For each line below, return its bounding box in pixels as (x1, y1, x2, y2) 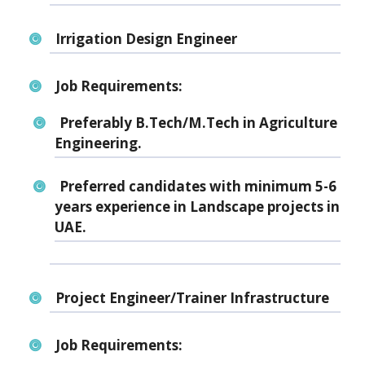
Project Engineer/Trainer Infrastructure (55, 288, 329, 307)
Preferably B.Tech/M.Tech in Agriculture (59, 113, 337, 133)
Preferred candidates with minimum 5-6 (59, 177, 336, 196)
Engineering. (54, 134, 142, 153)
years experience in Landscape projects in (54, 197, 340, 217)
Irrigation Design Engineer (55, 29, 237, 48)
